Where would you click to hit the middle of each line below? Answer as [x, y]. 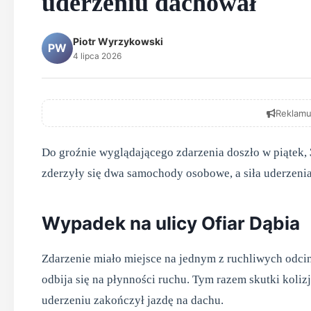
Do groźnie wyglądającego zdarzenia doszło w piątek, [176, 152]
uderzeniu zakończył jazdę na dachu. [133, 300]
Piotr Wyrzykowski [118, 41]
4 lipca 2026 [97, 56]
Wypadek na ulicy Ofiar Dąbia [171, 223]
